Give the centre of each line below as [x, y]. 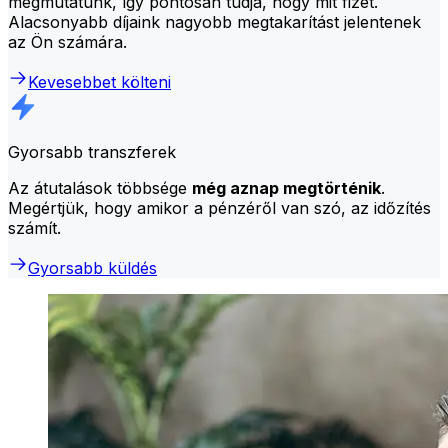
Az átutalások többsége [100, 187]
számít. [34, 227]
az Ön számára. [67, 41]
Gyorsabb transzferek [92, 151]
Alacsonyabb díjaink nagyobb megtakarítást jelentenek [214, 21]
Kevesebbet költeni [99, 81]
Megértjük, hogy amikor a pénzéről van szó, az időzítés [219, 207]
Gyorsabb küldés [92, 267]
